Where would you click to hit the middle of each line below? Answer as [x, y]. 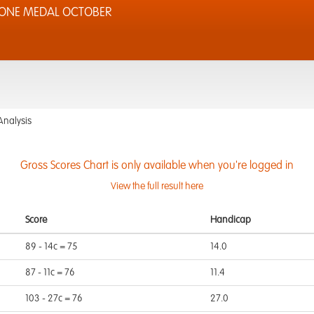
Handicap [231, 220]
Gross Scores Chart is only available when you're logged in [157, 166]
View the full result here [157, 186]
